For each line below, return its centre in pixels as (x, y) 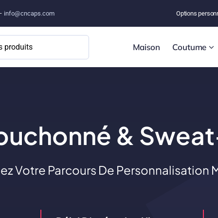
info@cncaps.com (29, 13)
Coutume (190, 47)
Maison (146, 47)
